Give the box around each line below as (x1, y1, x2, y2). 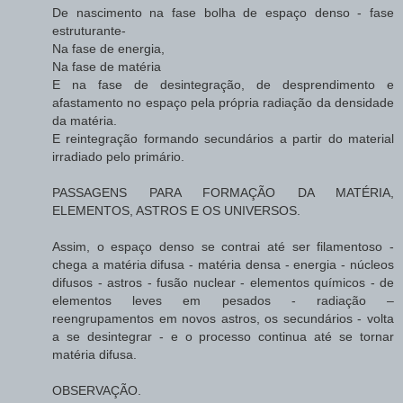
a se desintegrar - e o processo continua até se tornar (52, 329, 394, 345)
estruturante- (52, 23, 126, 39)
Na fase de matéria (52, 59, 161, 75)
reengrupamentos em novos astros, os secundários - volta (52, 311, 394, 327)
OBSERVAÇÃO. (52, 383, 141, 399)
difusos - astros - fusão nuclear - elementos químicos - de (52, 275, 394, 291)
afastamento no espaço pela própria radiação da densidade (52, 95, 394, 111)
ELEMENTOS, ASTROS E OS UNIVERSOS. (52, 203, 300, 219)
